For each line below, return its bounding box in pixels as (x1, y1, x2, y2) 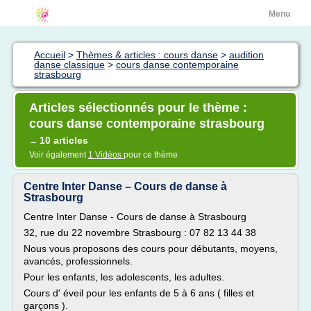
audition (229, 49, 264, 60)
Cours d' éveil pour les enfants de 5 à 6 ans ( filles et (24, 287, 254, 299)
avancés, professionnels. (24, 255, 133, 267)
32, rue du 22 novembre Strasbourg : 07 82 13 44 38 (24, 227, 256, 238)
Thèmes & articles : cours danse (76, 49, 218, 60)
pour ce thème (124, 150, 178, 160)
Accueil (34, 49, 65, 60)
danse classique (34, 59, 105, 70)
